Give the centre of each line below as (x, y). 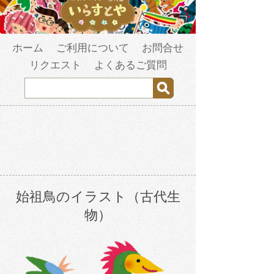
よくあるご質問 (130, 65)
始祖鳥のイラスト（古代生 (98, 197)
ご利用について (93, 48)
